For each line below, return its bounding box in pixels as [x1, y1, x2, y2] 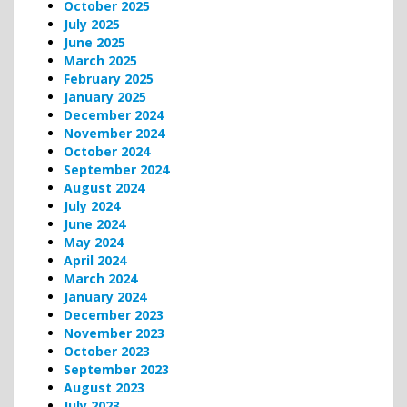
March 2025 [64, 51, 137, 69]
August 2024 [64, 178, 144, 196]
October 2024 [64, 142, 150, 160]
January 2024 [64, 287, 146, 305]
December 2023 [64, 305, 164, 323]
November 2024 [64, 124, 164, 142]
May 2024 [64, 233, 124, 251]
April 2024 [64, 251, 126, 269]
